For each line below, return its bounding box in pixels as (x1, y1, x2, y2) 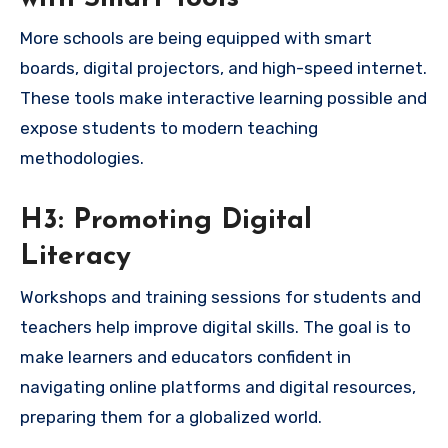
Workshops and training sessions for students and (20, 286, 421, 307)
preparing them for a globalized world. (20, 406, 322, 427)
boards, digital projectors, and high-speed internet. (20, 58, 427, 79)
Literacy (20, 243, 131, 272)
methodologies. (20, 148, 144, 169)
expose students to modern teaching (20, 118, 318, 139)
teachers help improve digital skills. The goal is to (20, 316, 411, 337)
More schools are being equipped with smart (20, 28, 372, 49)
